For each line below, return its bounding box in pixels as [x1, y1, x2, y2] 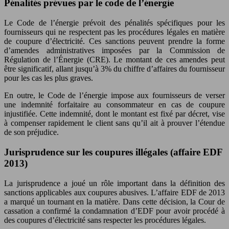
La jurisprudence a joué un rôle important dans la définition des [4, 178, 225, 188]
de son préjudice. [4, 128, 59, 137]
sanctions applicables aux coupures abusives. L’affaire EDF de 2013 [4, 188, 225, 197]
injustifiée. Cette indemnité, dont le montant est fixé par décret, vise [4, 109, 225, 119]
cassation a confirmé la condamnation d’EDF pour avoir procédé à [4, 206, 225, 215]
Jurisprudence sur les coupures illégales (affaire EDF [4, 146, 222, 157]
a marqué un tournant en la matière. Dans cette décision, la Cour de [4, 197, 225, 206]
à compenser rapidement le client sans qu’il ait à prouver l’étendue [4, 119, 225, 128]
